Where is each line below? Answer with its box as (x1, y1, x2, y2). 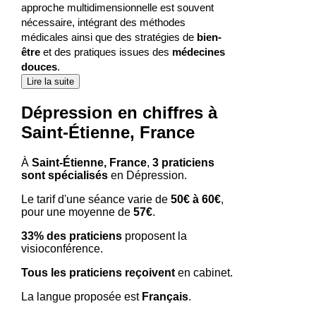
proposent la (121, 229, 187, 242)
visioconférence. (20, 242, 103, 255)
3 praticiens (152, 156, 214, 169)
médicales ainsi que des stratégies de (20, 31, 197, 44)
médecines (171, 46, 225, 59)
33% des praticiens (20, 229, 122, 242)
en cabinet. (174, 266, 233, 279)
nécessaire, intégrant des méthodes (20, 16, 186, 29)
